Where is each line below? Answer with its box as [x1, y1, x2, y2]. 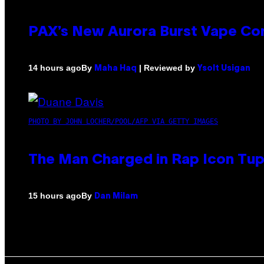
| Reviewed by [137, 62, 197, 72]
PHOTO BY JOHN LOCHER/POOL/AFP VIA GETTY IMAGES [28, 117, 218, 126]
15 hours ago [28, 191, 81, 201]
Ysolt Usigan [197, 64, 250, 72]
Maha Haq [94, 64, 137, 72]
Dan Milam [94, 192, 138, 200]
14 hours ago [28, 63, 81, 73]
